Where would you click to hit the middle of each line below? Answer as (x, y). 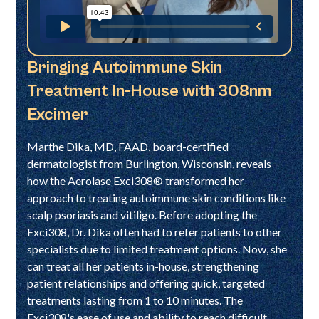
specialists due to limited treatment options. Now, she (157, 249)
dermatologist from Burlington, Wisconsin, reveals (150, 163)
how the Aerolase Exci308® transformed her (136, 180)
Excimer (58, 114)
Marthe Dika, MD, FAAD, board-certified (128, 146)
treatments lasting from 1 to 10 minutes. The (135, 300)
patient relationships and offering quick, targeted (146, 283)
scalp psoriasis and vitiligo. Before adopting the (142, 214)
